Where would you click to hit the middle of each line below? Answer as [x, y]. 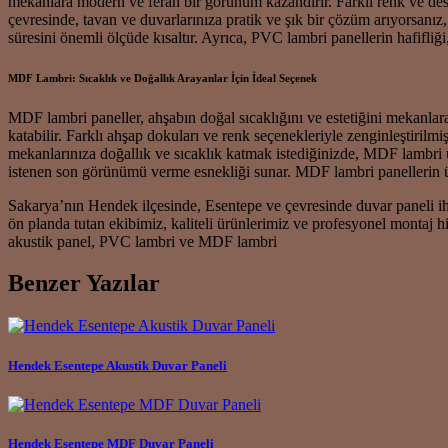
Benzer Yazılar [84, 283]
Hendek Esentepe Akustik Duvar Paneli [117, 365]
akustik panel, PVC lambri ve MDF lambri [142, 241]
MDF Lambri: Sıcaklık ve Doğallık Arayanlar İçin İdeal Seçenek [162, 77]
